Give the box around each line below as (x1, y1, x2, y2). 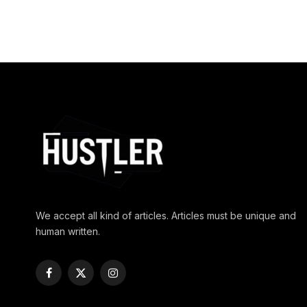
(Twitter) (79, 287, 119, 299)
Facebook (47, 273, 95, 285)
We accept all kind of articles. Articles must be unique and (36, 210, 296, 222)
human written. (36, 225, 100, 238)
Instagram (112, 273, 156, 285)
